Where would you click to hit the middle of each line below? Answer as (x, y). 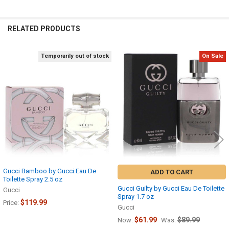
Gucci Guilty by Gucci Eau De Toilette (171, 189)
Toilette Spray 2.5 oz (33, 179)
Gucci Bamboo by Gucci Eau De (50, 171)
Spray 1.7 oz (136, 197)
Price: (12, 203)
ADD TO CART (172, 172)
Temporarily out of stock (75, 56)
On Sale (213, 56)
